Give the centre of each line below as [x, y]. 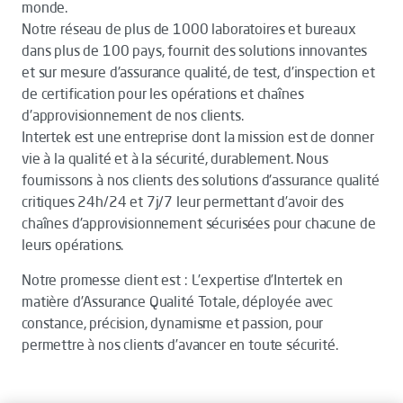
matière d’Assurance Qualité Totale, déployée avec [178, 301]
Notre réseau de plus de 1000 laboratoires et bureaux [189, 29]
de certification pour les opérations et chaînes [163, 94]
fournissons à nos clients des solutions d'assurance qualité [201, 180]
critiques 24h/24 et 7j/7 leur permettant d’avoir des [183, 201]
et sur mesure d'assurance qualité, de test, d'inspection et [198, 72]
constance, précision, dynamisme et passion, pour [173, 323]
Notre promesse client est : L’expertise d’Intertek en [182, 280]
